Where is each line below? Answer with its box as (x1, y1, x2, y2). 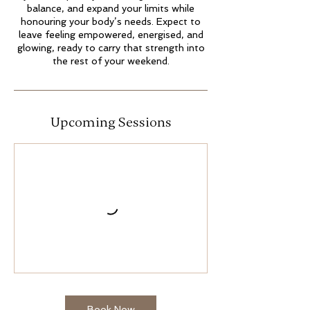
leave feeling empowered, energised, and (18, 28, 203, 40)
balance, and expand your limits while (27, 2, 194, 14)
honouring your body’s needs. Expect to (21, 15, 201, 27)
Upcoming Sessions (50, 113, 172, 131)
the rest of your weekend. (52, 55, 170, 66)
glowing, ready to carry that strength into (17, 42, 205, 53)
